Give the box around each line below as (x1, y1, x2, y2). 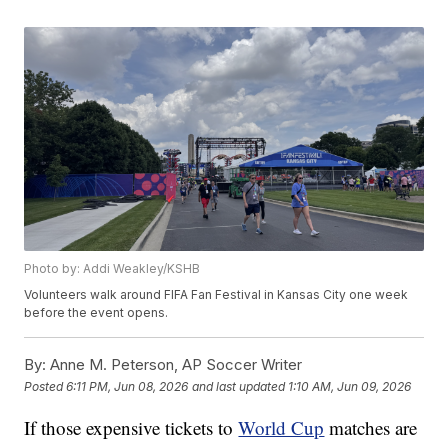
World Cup (238, 415, 325, 441)
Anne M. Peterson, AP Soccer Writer (46, 355, 303, 375)
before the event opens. (24, 305, 169, 321)
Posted (24, 378, 67, 394)
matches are (324, 415, 418, 441)
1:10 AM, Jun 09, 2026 (288, 378, 412, 394)
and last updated (192, 378, 286, 394)
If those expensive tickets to (24, 415, 239, 441)
